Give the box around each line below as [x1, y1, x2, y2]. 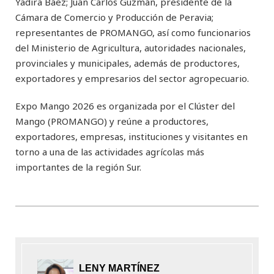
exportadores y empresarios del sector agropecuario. [15, 72, 249, 85]
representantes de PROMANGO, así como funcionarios [15, 26, 251, 39]
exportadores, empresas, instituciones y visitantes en [15, 130, 248, 143]
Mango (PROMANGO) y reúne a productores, [15, 115, 209, 128]
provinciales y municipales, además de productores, [15, 57, 240, 70]
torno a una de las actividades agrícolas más [15, 146, 204, 158]
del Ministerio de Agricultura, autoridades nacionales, [15, 42, 246, 54]
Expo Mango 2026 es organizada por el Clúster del [15, 100, 235, 113]
